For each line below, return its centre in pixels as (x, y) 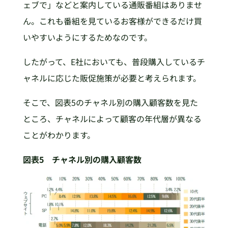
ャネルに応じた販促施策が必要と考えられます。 (112, 78)
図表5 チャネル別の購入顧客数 (82, 159)
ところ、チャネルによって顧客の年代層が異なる (112, 118)
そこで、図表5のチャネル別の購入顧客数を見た (110, 102)
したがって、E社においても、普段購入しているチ (114, 61)
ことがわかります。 (59, 135)
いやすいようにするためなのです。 (87, 37)
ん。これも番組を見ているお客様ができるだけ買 (112, 21)
